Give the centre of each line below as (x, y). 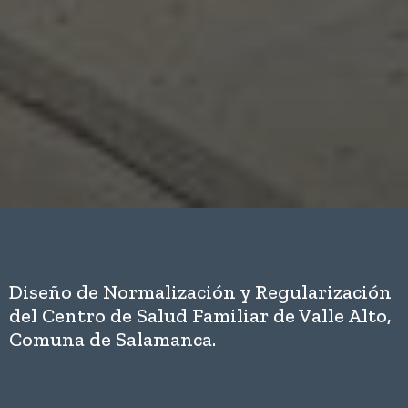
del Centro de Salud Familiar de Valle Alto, (200, 315)
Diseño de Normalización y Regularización (200, 291)
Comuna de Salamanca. (112, 339)
